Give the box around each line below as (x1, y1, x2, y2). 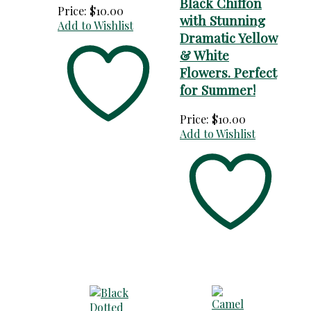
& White (180, 47, 229, 65)
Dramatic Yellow (180, 29, 278, 47)
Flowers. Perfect (180, 64, 277, 82)
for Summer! (180, 81, 255, 99)
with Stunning (180, 12, 265, 30)
